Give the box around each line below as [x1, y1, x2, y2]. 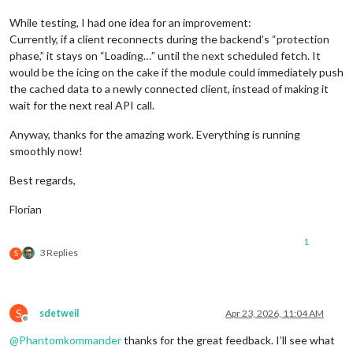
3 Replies [39, 246, 78, 258]
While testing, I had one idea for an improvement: [9, 15, 251, 29]
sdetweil [39, 307, 79, 319]
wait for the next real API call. [9, 98, 154, 112]
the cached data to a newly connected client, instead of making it [9, 81, 329, 95]
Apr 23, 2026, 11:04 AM [225, 307, 324, 319]
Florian [9, 202, 42, 216]
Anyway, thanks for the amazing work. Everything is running [9, 127, 300, 141]
